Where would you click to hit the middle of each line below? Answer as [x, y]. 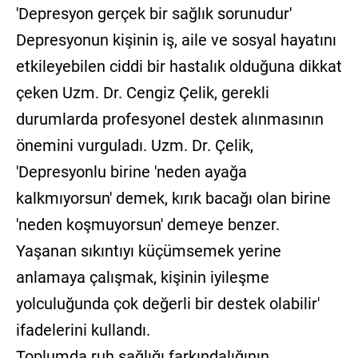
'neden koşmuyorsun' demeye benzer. [147, 224]
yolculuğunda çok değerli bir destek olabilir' [167, 303]
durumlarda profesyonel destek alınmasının [169, 119]
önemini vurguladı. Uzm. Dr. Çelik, [134, 145]
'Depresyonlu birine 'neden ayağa [131, 171]
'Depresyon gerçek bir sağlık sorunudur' [153, 13]
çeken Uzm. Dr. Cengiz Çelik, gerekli [142, 92]
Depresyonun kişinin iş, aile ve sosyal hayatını [176, 40]
